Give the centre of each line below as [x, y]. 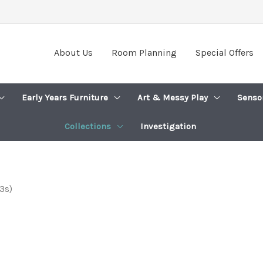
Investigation [168, 126]
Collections [87, 126]
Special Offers [224, 52]
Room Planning [144, 52]
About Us [73, 52]
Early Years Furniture [65, 97]
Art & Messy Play [172, 97]
